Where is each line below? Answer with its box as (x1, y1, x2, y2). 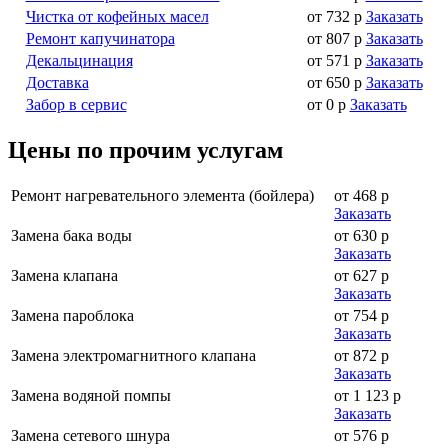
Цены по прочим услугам (8, 136, 283, 163)
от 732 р (306, 7, 362, 25)
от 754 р (334, 306, 389, 324)
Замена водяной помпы (11, 386, 171, 404)
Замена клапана (11, 266, 118, 284)
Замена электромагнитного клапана (11, 346, 256, 364)
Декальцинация (25, 51, 133, 69)
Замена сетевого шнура (11, 426, 170, 444)
